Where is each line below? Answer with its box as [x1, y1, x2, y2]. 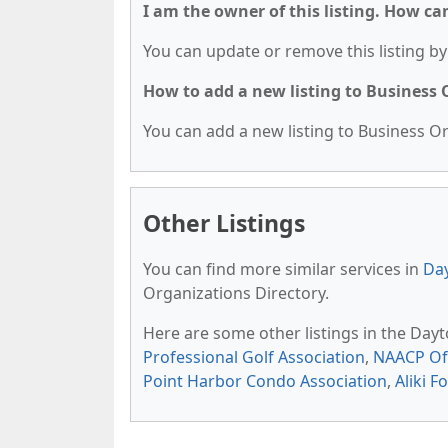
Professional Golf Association [143, 346, 365, 368]
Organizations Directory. [143, 282, 329, 304]
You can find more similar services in [143, 258, 423, 280]
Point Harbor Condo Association [143, 370, 387, 392]
